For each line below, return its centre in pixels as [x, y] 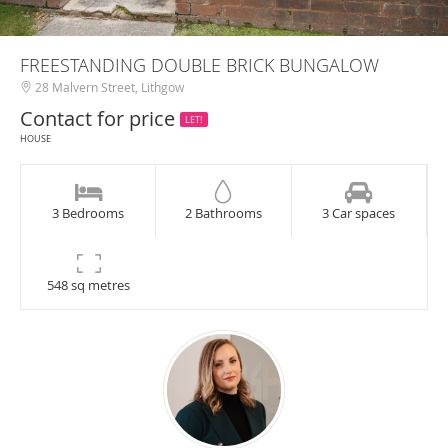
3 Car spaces [359, 213]
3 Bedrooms [88, 213]
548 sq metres [89, 285]
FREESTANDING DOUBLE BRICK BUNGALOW [199, 65]
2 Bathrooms [223, 213]
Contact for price [100, 118]
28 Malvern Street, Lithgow [108, 87]
